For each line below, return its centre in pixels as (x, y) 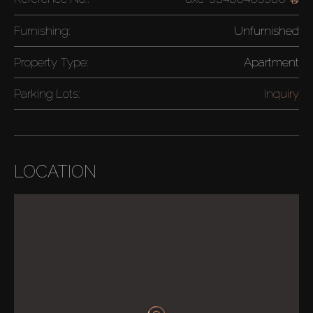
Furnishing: (42, 30)
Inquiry (282, 93)
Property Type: (51, 62)
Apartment (271, 62)
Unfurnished (267, 30)
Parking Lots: (47, 93)
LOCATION (55, 172)
